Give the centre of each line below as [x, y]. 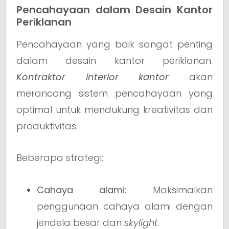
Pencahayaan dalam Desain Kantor [114, 9]
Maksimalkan [170, 190]
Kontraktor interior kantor [93, 77]
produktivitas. [47, 126]
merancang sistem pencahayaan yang [114, 93]
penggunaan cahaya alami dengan [125, 206]
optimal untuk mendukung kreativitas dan [114, 109]
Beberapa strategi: [60, 158]
